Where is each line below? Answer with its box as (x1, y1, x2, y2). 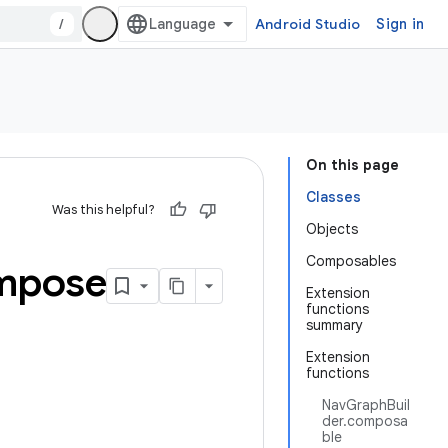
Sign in (376, 15, 424, 33)
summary (306, 316, 363, 334)
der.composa (322, 412, 408, 430)
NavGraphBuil (322, 396, 410, 414)
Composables (306, 252, 396, 270)
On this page (306, 156, 399, 174)
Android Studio (254, 15, 361, 33)
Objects (306, 220, 358, 238)
